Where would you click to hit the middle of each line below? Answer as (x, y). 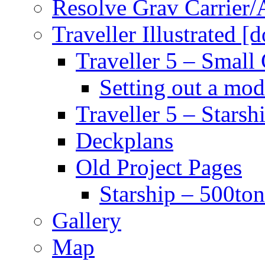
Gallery (87, 220)
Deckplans (125, 140)
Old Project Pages (159, 167)
